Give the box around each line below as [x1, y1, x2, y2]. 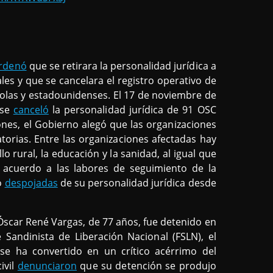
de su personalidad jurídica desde [57, 175, 216, 190]
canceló [13, 102, 49, 116]
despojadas [4, 175, 58, 190]
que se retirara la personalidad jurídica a [26, 58, 216, 73]
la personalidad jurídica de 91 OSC [48, 102, 216, 116]
